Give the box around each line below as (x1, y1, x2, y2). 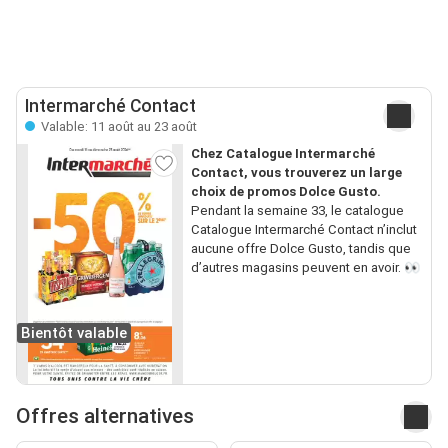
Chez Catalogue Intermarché (190, 145, 375, 161)
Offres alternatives (16, 404, 194, 429)
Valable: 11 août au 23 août (38, 118, 197, 134)
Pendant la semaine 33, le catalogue (190, 202, 404, 218)
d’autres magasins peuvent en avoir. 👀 (190, 259, 420, 275)
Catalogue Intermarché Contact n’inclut (190, 221, 417, 237)
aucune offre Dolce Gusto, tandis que (190, 240, 411, 256)
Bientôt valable (21, 323, 127, 342)
